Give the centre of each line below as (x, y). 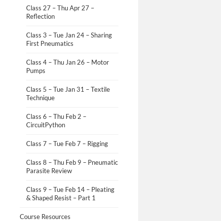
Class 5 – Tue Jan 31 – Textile (68, 89)
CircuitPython (45, 125)
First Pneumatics (50, 43)
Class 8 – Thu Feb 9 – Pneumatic (72, 162)
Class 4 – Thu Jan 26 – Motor (67, 62)
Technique (40, 97)
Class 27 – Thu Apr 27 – (60, 8)
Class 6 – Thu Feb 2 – (56, 116)
